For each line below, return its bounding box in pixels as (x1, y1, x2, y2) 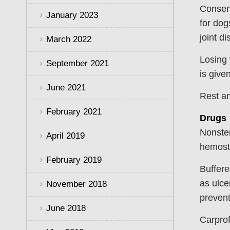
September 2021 (46, 58, 109, 68)
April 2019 (46, 130, 85, 141)
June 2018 (46, 203, 86, 213)
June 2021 (46, 82, 86, 92)
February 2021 (46, 106, 102, 117)
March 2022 (46, 34, 91, 44)
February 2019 (46, 155, 102, 165)
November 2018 (46, 179, 107, 189)
